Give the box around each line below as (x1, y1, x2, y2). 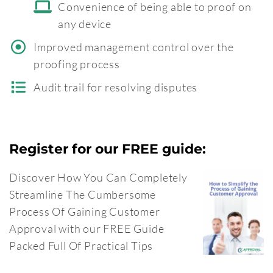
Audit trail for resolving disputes (34, 80, 198, 94)
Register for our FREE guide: (9, 140, 206, 157)
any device (58, 16, 112, 30)
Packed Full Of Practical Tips (9, 238, 154, 252)
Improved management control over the (34, 40, 234, 54)
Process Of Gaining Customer (9, 204, 160, 218)
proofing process (34, 57, 120, 71)
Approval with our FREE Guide (9, 221, 165, 235)
